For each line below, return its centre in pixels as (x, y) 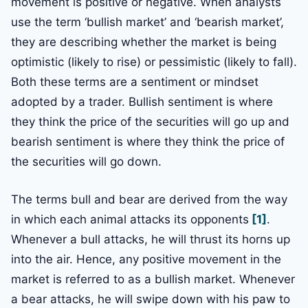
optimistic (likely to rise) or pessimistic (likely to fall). (154, 62)
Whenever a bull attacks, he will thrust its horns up (151, 240)
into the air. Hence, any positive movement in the (146, 260)
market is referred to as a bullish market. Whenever (153, 279)
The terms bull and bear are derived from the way (149, 200)
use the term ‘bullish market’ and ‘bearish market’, (147, 22)
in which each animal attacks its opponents (130, 220)
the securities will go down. (86, 162)
